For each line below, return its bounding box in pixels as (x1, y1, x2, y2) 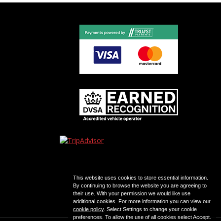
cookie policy (73, 206, 104, 212)
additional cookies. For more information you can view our (73, 198, 211, 204)
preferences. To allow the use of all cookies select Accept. (73, 214, 211, 220)
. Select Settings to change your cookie (104, 206, 197, 212)
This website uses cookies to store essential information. (73, 175, 208, 181)
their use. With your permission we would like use (73, 190, 190, 196)
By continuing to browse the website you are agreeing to (73, 183, 207, 188)
